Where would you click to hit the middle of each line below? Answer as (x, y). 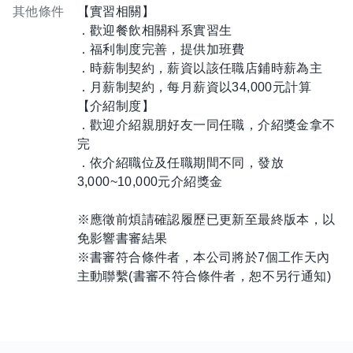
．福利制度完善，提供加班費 (161, 49)
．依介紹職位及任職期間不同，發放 (180, 163)
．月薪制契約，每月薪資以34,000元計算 (194, 87)
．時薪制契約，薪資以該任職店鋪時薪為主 (200, 68)
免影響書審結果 (122, 238)
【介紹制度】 (116, 106)
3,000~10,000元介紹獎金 (150, 182)
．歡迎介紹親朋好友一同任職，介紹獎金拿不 (206, 125)
